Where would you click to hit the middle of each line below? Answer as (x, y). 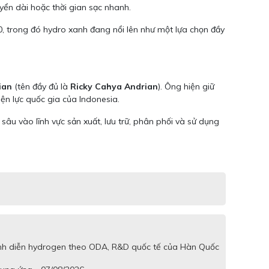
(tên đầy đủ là (41, 87)
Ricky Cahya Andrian (114, 87)
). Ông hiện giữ (186, 87)
